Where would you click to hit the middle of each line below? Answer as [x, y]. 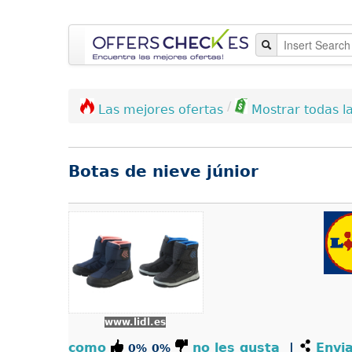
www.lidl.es [135, 322]
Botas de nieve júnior [163, 171]
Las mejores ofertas [161, 110]
